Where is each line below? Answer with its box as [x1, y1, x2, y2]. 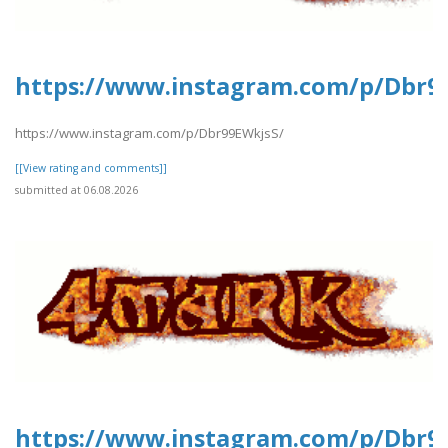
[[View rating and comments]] [15, 160, 167, 175]
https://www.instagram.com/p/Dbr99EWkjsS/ [15, 123, 284, 142]
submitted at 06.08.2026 [15, 182, 138, 197]
